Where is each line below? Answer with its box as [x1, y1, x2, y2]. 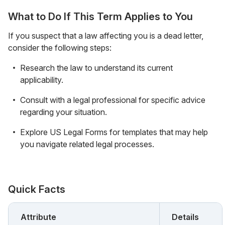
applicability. [20, 74, 63, 85]
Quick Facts [8, 183, 65, 195]
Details [172, 211, 199, 222]
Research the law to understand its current [20, 62, 173, 73]
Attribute [21, 211, 56, 222]
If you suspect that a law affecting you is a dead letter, [8, 30, 203, 41]
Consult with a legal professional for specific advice [20, 94, 205, 105]
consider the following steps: [8, 42, 111, 53]
